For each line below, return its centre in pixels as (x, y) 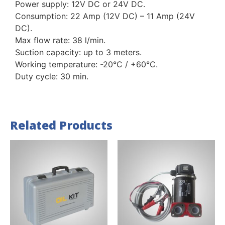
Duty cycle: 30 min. (52, 76)
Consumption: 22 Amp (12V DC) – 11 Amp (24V (105, 16)
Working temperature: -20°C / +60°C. (86, 64)
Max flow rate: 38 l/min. (60, 40)
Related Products (61, 125)
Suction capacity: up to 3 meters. (78, 52)
